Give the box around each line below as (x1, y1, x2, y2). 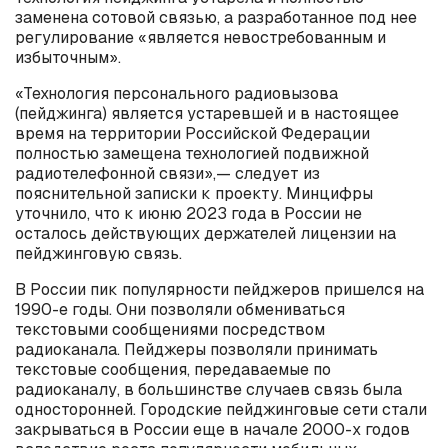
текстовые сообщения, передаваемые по (15, 359, 331, 380)
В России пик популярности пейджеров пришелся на (15, 279, 424, 300)
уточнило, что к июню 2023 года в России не (15, 203, 362, 224)
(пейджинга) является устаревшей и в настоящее (15, 103, 399, 124)
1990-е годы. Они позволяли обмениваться (15, 299, 345, 320)
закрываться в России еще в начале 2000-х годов (15, 419, 410, 440)
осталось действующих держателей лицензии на (15, 223, 396, 244)
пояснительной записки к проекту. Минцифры (15, 183, 373, 204)
